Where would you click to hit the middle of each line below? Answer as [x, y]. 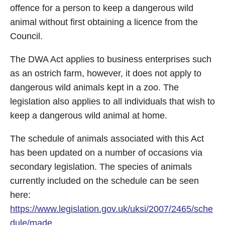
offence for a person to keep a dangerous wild [102, 8]
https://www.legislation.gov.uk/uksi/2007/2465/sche [111, 209]
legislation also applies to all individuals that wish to [113, 101]
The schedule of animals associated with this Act [107, 139]
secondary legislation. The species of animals [101, 167]
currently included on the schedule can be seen [104, 181]
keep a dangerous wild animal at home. [89, 116]
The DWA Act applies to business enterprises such [111, 59]
